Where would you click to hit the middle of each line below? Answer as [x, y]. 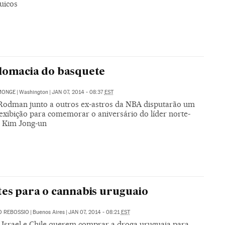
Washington [33, 92]
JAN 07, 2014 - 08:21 [94, 212]
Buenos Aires [48, 212]
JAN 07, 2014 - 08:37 [78, 92]
